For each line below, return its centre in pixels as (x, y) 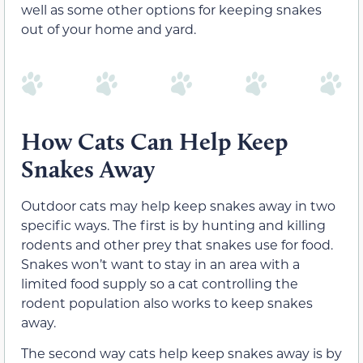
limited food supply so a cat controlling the (160, 283)
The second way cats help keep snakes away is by (181, 352)
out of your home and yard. (109, 29)
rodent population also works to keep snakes (167, 302)
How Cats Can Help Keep (154, 141)
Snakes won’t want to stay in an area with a (160, 263)
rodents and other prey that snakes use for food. (177, 244)
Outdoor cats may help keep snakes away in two (178, 205)
